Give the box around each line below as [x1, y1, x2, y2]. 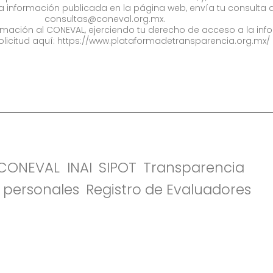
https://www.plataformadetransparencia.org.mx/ [57, 34, 270, 47]
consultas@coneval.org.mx [44, 12, 164, 25]
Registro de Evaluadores [85, 180, 251, 199]
